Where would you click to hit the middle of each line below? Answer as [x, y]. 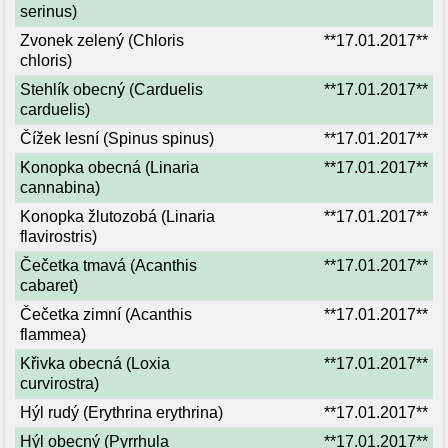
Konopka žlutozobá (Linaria [117, 216]
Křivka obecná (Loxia [95, 363]
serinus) [48, 11]
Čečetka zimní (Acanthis [106, 314]
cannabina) [60, 187]
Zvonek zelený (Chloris [102, 40]
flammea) [53, 334]
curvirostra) [59, 383]
